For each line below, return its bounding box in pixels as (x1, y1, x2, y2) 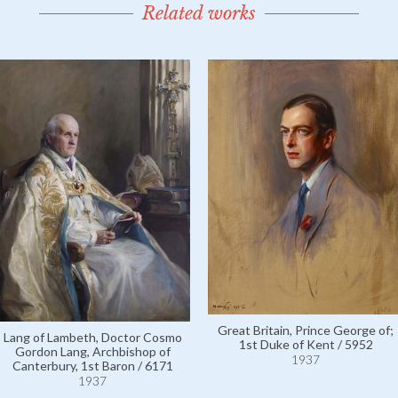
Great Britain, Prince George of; (218, 322, 394, 338)
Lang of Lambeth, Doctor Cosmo (3, 330, 182, 345)
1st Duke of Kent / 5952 (238, 337, 373, 352)
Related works (142, 3, 256, 24)
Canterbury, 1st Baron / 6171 (12, 358, 173, 373)
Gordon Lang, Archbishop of (14, 344, 171, 359)
